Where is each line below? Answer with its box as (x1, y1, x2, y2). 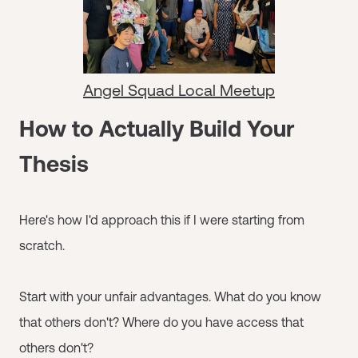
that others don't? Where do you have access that (19, 315, 304, 329)
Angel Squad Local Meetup (83, 81, 275, 99)
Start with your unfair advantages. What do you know (19, 289, 321, 304)
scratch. (19, 238, 65, 253)
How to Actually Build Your (19, 116, 295, 141)
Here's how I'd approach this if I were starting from (19, 213, 304, 227)
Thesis (19, 151, 89, 177)
